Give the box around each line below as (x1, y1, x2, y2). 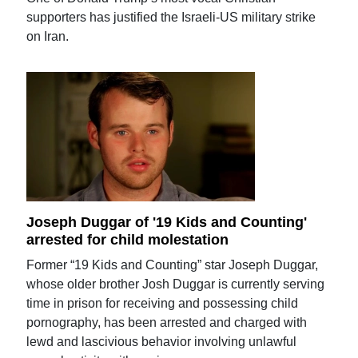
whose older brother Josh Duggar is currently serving (26, 277, 325, 291)
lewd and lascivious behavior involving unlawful (26, 335, 297, 348)
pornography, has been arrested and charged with (26, 316, 308, 329)
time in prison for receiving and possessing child (26, 296, 299, 310)
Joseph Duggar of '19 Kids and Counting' (26, 214, 308, 231)
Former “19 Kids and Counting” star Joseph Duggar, (26, 258, 319, 272)
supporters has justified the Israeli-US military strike (26, 10, 316, 24)
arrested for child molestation (26, 232, 229, 248)
